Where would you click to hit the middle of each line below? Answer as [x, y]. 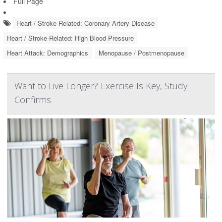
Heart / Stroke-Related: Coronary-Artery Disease [85, 23]
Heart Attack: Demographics [48, 53]
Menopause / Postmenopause [141, 53]
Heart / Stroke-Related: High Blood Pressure [70, 38]
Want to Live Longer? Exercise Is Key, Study [101, 86]
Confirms [33, 100]
